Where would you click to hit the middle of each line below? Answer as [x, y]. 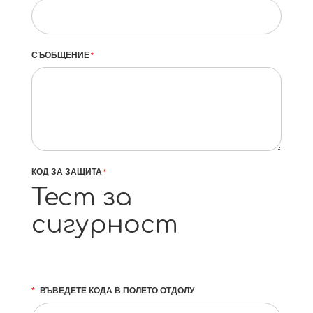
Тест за [82, 197]
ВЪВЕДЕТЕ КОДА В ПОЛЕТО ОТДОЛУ [117, 290]
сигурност [105, 225]
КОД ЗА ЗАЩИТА [67, 171]
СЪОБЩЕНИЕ [60, 54]
